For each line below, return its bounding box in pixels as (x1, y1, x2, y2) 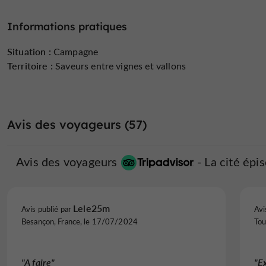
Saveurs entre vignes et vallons (52, 59, 186, 72)
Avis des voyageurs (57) (7, 116, 147, 132)
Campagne (50, 45, 99, 58)
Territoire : (7, 59, 53, 72)
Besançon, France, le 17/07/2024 (21, 216, 138, 226)
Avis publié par (21, 203, 74, 214)
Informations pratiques (7, 20, 127, 33)
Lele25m (73, 201, 110, 214)
